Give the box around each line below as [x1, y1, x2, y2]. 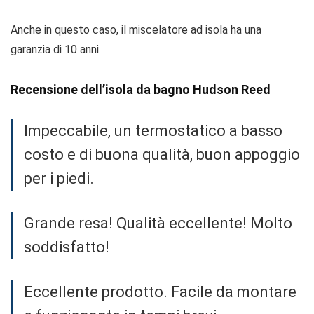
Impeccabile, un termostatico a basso [24, 122, 282, 139]
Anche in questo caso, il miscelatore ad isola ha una [11, 23, 261, 36]
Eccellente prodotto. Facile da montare [24, 283, 296, 301]
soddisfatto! [24, 238, 109, 256]
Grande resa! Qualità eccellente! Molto [24, 214, 292, 232]
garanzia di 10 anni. [11, 43, 101, 56]
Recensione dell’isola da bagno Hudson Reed [11, 82, 271, 97]
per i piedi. [24, 170, 94, 187]
